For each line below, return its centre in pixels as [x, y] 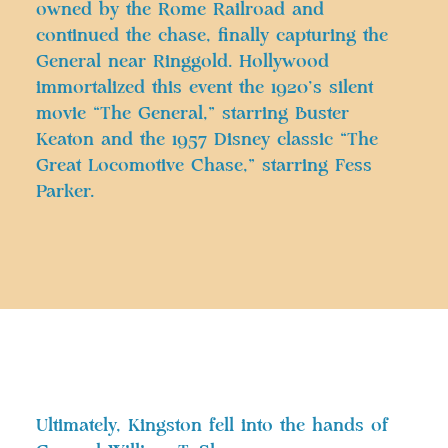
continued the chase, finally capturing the [212, 35]
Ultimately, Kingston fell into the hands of [212, 425]
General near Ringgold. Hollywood [182, 61]
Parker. [65, 191]
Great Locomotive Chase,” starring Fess [204, 165]
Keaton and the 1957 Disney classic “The [207, 139]
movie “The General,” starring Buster [192, 113]
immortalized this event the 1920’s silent [204, 87]
